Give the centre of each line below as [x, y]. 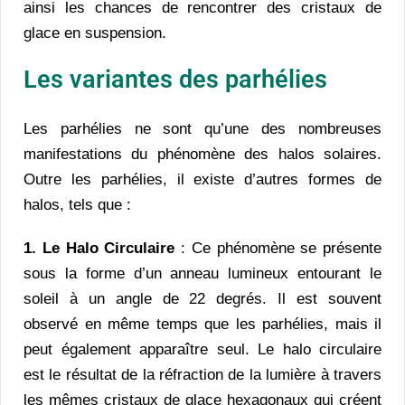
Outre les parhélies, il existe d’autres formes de [202, 179]
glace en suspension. [95, 33]
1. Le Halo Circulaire [102, 248]
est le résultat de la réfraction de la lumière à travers [202, 374]
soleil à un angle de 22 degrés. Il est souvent [202, 298]
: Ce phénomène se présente [281, 248]
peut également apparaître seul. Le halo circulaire [202, 349]
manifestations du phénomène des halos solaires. [202, 154]
